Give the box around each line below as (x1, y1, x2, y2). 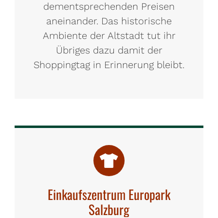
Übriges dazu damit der (55, 44, 163, 56)
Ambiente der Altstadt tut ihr (42, 30, 176, 41)
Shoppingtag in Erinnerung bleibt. (34, 59, 184, 71)
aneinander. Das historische (46, 15, 172, 27)
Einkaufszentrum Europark (48, 184, 170, 204)
